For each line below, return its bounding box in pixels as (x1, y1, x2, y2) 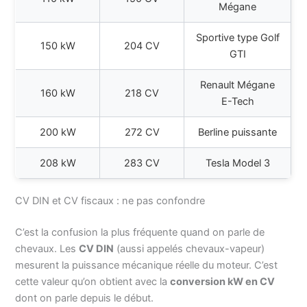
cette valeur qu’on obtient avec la (15, 275, 171, 288)
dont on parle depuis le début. (15, 292, 154, 305)
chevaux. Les (15, 243, 79, 256)
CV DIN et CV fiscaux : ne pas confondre (15, 195, 206, 208)
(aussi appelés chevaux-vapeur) (114, 243, 265, 256)
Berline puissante (198, 126, 278, 139)
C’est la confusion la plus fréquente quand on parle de (15, 226, 265, 239)
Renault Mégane (200, 79, 275, 92)
